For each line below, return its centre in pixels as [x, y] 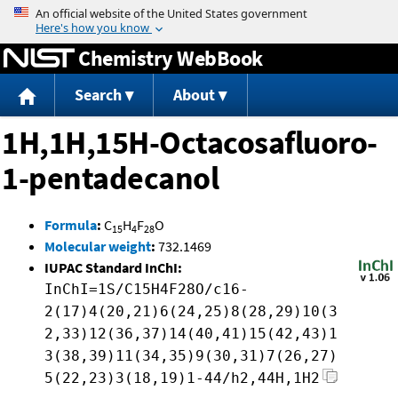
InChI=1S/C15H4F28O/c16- [147, 290]
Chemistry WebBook [171, 58]
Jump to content [199, 12]
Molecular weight [98, 247]
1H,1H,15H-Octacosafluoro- [190, 143]
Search [98, 95]
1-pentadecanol [110, 179]
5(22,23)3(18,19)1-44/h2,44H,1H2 [182, 378]
